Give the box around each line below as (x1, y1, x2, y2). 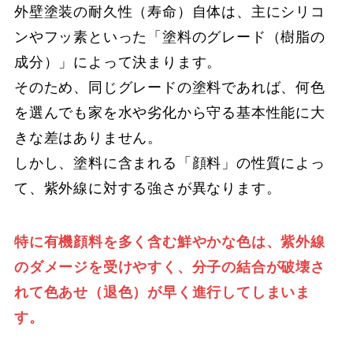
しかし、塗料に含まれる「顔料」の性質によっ (13, 155, 325, 172)
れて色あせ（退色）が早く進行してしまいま (13, 284, 311, 301)
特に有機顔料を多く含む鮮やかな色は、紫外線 (13, 234, 325, 251)
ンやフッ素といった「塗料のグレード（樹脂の (13, 29, 325, 46)
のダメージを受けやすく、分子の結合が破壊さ (13, 259, 325, 276)
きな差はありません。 (13, 130, 167, 147)
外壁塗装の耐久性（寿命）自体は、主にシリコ (13, 4, 325, 20)
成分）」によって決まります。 (13, 54, 222, 71)
